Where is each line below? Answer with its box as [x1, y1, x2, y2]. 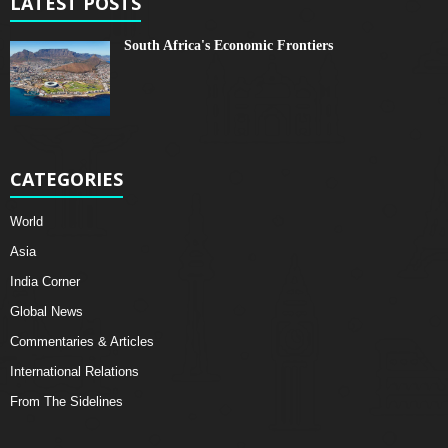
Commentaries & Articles [10, 334, 154, 349]
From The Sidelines [10, 394, 123, 409]
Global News [10, 304, 83, 319]
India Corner [10, 274, 80, 289]
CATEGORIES [10, 167, 123, 191]
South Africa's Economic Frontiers [124, 38, 333, 53]
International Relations [10, 364, 139, 379]
